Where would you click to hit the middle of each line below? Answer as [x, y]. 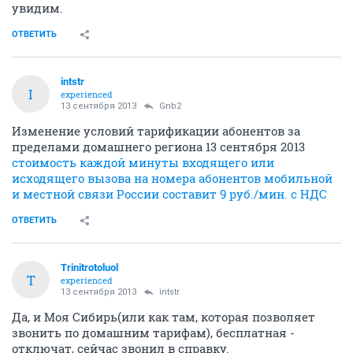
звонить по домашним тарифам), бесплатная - [153, 333]
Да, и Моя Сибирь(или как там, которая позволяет [163, 317]
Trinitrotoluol [89, 268]
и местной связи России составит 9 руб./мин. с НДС [169, 194]
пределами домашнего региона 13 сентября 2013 [158, 147]
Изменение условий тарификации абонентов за [156, 131]
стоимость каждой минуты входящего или [143, 162]
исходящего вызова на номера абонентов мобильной [172, 178]
